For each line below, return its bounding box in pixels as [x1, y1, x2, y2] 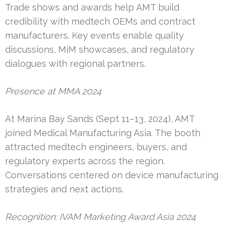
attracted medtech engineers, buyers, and [5, 142, 187, 153]
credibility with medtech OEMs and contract [5, 16, 195, 27]
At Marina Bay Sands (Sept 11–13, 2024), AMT [5, 114, 194, 125]
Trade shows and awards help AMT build [5, 2, 179, 13]
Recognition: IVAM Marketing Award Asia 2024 [5, 211, 196, 222]
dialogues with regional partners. [5, 58, 146, 69]
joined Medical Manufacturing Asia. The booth [5, 128, 200, 139]
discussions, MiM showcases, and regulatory [5, 44, 194, 55]
